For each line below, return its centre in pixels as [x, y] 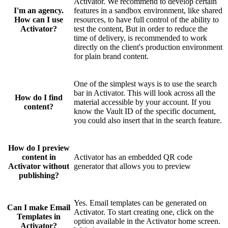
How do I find [39, 97]
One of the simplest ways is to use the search [145, 83]
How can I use [39, 19]
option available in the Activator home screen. [147, 221]
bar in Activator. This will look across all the [145, 93]
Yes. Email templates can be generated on [140, 203]
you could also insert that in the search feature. [148, 120]
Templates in [39, 216]
